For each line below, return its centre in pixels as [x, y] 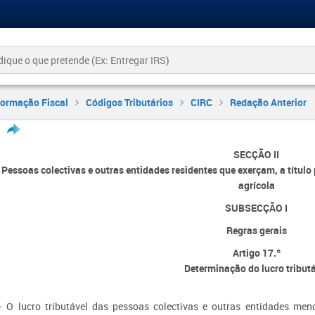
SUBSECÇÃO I [257, 208]
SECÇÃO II [257, 154]
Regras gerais [256, 230]
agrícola [256, 185]
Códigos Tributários [129, 102]
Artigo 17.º [256, 253]
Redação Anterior [268, 102]
